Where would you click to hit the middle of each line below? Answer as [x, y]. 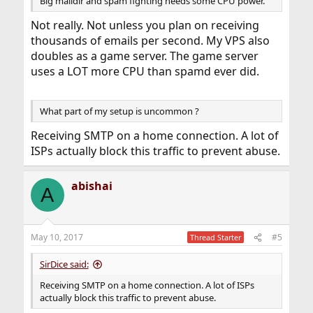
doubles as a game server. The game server [144, 56]
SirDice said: [64, 264]
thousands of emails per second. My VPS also [150, 41]
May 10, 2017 [57, 238]
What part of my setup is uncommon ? [119, 111]
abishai [92, 186]
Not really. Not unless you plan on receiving [145, 26]
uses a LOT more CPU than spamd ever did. [145, 72]
